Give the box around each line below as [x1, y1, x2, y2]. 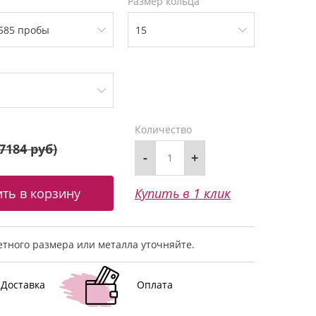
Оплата [136, 277, 173, 291]
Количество [135, 122, 192, 136]
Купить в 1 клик [135, 184, 231, 202]
